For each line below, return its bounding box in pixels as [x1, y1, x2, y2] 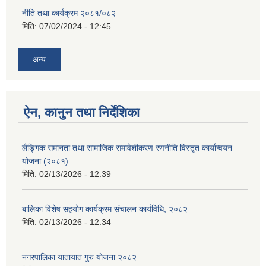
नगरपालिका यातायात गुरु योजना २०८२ [22, 252, 137, 262]
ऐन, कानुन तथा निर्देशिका [24, 105, 140, 121]
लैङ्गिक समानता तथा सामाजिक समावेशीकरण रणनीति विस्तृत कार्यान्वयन [22, 143, 232, 153]
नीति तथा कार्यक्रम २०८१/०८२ [22, 8, 116, 18]
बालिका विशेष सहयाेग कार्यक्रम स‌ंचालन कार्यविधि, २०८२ [22, 204, 188, 214]
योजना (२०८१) [22, 156, 68, 166]
